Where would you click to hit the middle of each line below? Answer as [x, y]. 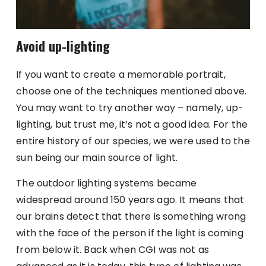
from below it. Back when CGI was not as [113, 250]
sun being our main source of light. [97, 158]
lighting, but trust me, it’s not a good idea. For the [132, 125]
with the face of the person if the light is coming [130, 233]
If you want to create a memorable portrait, [121, 75]
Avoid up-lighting [63, 46]
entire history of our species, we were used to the [133, 141]
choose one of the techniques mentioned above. [131, 91]
